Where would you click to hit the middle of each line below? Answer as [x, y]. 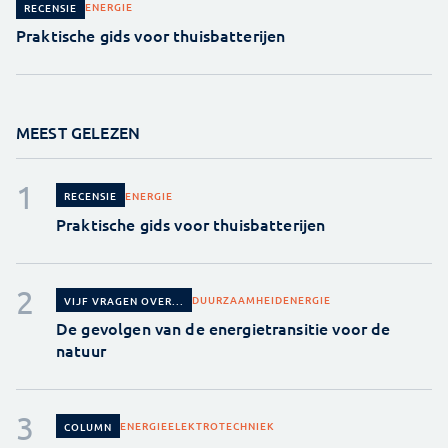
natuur [81, 349]
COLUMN [88, 426]
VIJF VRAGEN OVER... [124, 300]
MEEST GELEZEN [78, 132]
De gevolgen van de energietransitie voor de [223, 327]
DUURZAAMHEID [237, 300]
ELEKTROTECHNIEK [221, 426]
